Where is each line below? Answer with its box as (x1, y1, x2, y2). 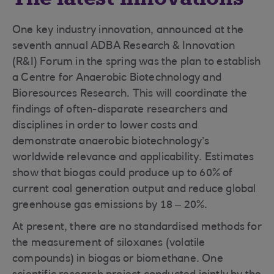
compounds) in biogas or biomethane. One (12, 254, 223, 265)
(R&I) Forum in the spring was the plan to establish (12, 57, 261, 68)
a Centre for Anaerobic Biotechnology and (12, 73, 222, 84)
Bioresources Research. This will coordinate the (12, 89, 248, 100)
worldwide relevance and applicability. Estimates (12, 152, 254, 163)
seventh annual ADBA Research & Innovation (12, 41, 235, 52)
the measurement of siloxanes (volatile (12, 238, 206, 249)
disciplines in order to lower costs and (12, 120, 198, 131)
